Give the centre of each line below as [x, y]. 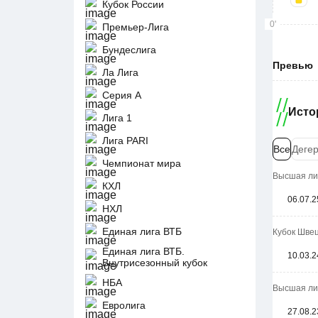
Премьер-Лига [136, 27]
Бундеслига [129, 50]
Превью [293, 65]
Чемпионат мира [142, 163]
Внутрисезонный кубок [155, 263]
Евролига [124, 305]
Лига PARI [125, 141]
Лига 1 [117, 118]
